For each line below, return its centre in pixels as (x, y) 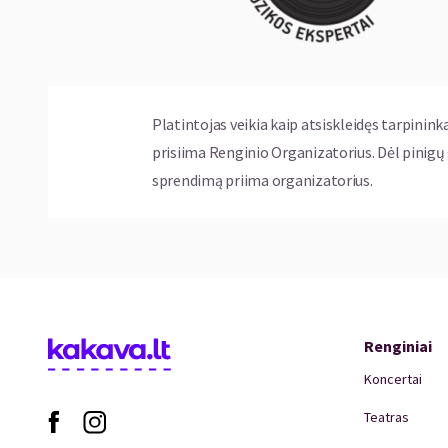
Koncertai (393, 378)
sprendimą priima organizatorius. (262, 179)
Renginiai (398, 345)
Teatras (386, 416)
